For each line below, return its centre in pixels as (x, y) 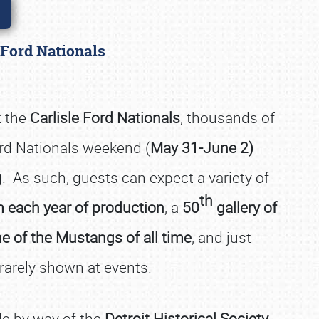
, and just (221, 237)
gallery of (245, 207)
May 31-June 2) (202, 147)
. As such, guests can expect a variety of (135, 177)
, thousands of (228, 117)
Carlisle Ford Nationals (105, 117)
